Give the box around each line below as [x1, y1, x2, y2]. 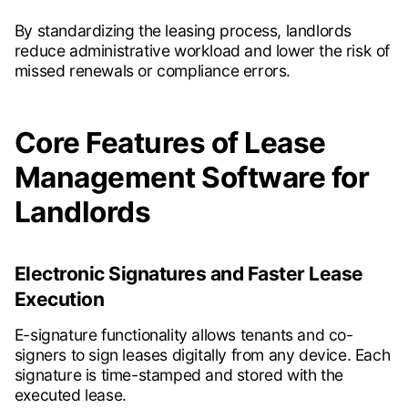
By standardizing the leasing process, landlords [14, 21, 352, 41]
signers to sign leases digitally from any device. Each [14, 345, 391, 365]
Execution [14, 288, 105, 311]
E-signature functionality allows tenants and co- [14, 325, 353, 345]
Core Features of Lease [14, 125, 326, 161]
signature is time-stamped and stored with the [14, 365, 343, 385]
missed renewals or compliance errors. [14, 61, 291, 81]
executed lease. [14, 385, 127, 405]
